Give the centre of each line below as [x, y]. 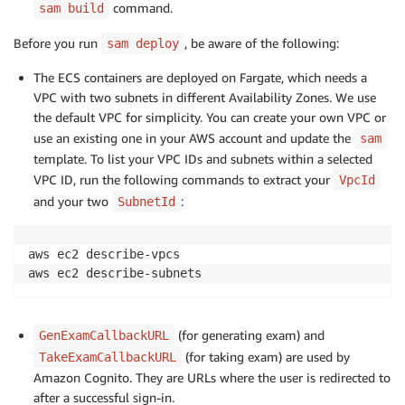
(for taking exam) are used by [266, 356]
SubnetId [146, 201]
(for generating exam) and [250, 334]
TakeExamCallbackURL [108, 357]
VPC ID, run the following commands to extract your [184, 179]
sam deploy [143, 43]
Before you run [57, 42]
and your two [73, 201]
